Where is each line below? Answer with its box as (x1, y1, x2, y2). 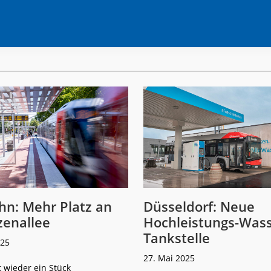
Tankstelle (143, 228, 210, 247)
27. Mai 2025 (143, 252, 195, 264)
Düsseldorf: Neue (143, 197, 255, 215)
